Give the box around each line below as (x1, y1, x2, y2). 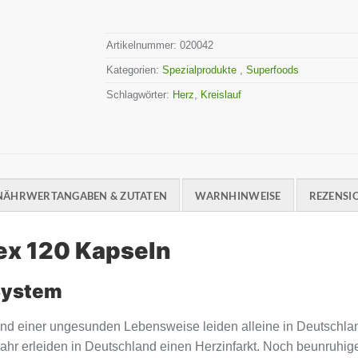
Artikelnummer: (106, 38, 181, 51)
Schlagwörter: (106, 88, 173, 101)
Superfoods (246, 63, 303, 76)
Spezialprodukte (162, 63, 241, 76)
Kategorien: (106, 63, 163, 76)
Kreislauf (201, 88, 242, 101)
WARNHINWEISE (195, 189, 281, 202)
